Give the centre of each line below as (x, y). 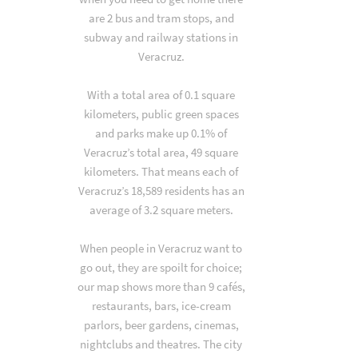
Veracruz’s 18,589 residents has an (161, 191)
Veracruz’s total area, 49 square (161, 152)
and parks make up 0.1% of (161, 133)
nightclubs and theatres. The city (161, 344)
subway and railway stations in (161, 37)
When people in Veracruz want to (161, 248)
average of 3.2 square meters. (161, 210)
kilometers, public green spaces (161, 114)
